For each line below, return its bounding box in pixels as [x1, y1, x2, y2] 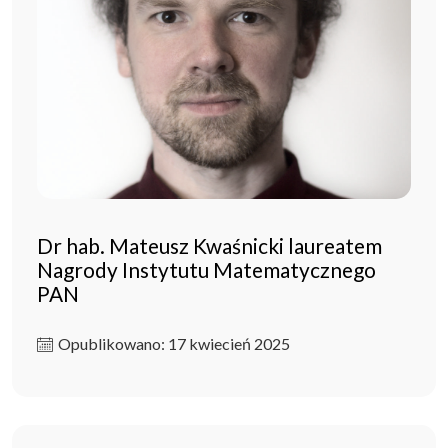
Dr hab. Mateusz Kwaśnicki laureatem [37, 232, 382, 258]
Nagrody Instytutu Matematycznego [37, 256, 376, 282]
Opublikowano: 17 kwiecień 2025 [58, 333, 290, 353]
